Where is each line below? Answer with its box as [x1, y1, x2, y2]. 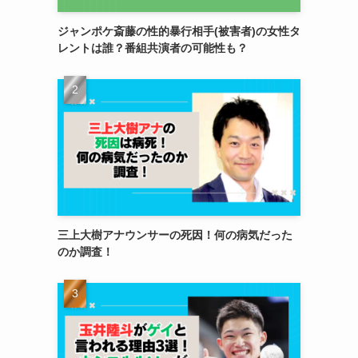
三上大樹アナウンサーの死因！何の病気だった [58, 228, 292, 241]
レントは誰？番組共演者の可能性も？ [58, 41, 248, 54]
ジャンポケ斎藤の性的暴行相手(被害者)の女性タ [58, 24, 300, 38]
